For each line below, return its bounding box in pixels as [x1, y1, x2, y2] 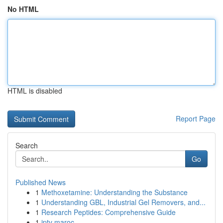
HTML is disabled [7, 86, 62, 96]
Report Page [176, 113, 216, 123]
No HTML [7, 4, 39, 14]
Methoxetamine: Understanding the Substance [41, 187, 188, 197]
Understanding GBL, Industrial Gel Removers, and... [41, 197, 206, 207]
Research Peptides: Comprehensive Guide [41, 207, 176, 217]
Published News [15, 177, 66, 187]
